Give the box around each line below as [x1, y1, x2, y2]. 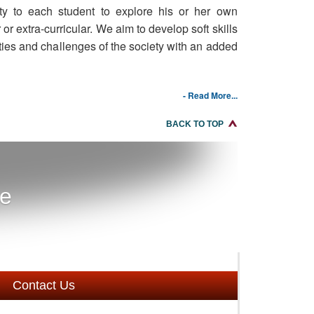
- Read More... [182, 89, 238, 102]
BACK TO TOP [165, 119, 224, 129]
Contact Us [12, 278, 75, 292]
